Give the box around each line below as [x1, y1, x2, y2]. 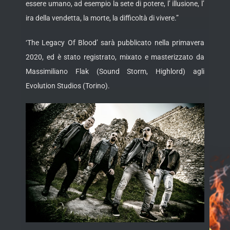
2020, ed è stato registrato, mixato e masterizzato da [26, 53, 204, 62]
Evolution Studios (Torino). [26, 82, 110, 90]
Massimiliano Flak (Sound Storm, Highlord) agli [26, 67, 204, 76]
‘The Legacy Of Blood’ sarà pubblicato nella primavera [26, 39, 204, 47]
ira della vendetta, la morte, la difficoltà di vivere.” [26, 14, 179, 23]
